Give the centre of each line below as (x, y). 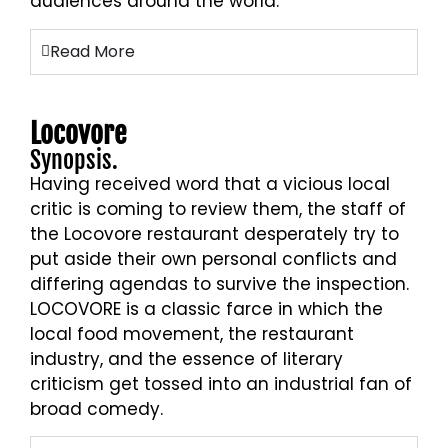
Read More (92, 51)
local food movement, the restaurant (192, 333)
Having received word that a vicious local (210, 183)
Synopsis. (74, 159)
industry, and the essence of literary (186, 358)
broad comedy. (96, 408)
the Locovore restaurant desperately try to (214, 233)
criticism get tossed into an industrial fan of (221, 383)
